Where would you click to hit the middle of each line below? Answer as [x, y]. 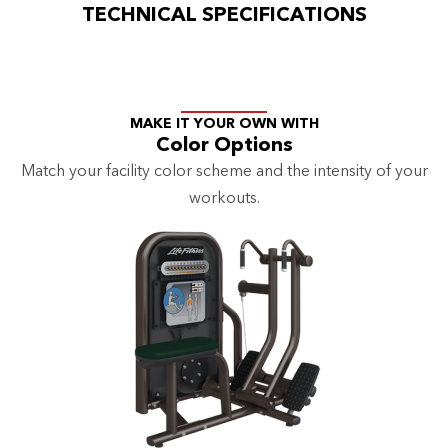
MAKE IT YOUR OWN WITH [224, 124]
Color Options [224, 146]
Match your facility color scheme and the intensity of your [224, 172]
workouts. [224, 199]
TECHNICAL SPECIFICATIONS [224, 15]
